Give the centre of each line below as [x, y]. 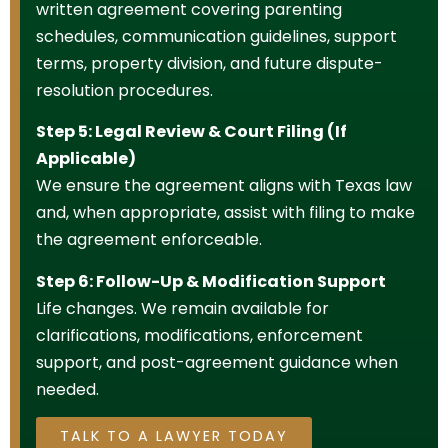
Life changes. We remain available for [182, 308]
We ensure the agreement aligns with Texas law [224, 186]
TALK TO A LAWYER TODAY [174, 435]
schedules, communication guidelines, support [216, 36]
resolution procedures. [124, 90]
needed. [67, 389]
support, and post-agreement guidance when [217, 362]
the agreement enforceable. [149, 240]
